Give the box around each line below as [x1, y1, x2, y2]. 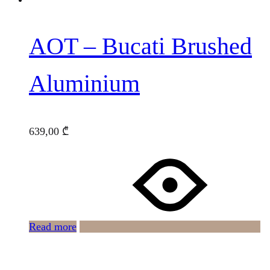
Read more [29, 220, 77, 233]
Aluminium [29, 70, 140, 98]
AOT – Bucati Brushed [29, 33, 252, 60]
